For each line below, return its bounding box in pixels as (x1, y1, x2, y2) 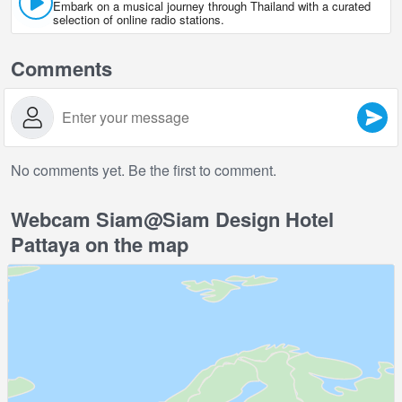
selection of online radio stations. (53, 11, 224, 29)
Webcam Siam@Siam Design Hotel (11, 205, 334, 234)
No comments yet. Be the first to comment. (11, 160, 276, 181)
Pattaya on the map (11, 230, 188, 259)
